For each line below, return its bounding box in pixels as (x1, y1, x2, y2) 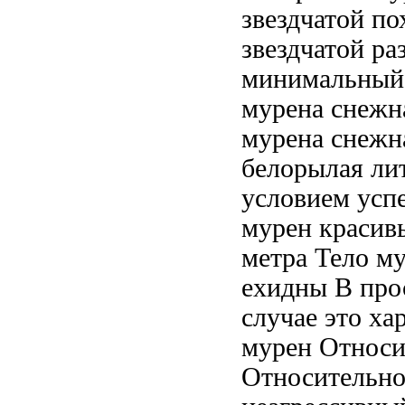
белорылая (241, 153, 363, 183)
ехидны (241, 272, 327, 302)
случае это (241, 302, 369, 332)
